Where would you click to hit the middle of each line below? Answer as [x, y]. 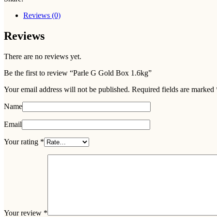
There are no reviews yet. [43, 56]
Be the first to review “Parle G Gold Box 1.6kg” [78, 73]
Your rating [22, 141]
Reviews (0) [42, 15]
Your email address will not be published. [67, 89]
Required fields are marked [174, 89]
